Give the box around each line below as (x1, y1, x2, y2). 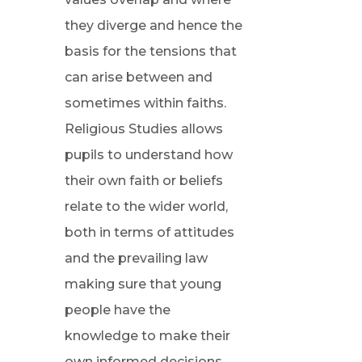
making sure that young (64, 276, 221, 292)
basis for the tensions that (64, 44, 237, 59)
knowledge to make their (64, 328, 230, 343)
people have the (64, 302, 170, 318)
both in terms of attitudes (64, 225, 234, 240)
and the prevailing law (64, 250, 208, 266)
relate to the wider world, (64, 199, 228, 214)
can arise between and (64, 69, 213, 85)
